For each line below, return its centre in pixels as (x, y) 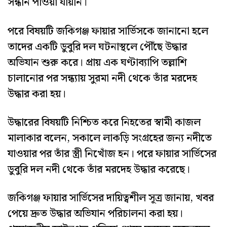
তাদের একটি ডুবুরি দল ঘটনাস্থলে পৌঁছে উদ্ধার (97, 47)
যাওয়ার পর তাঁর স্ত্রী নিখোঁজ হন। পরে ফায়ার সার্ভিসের (112, 154)
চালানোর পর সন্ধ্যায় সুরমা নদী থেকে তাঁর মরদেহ (102, 78)
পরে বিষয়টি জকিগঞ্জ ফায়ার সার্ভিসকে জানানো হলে (108, 31)
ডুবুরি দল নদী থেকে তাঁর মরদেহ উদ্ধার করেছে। (99, 169)
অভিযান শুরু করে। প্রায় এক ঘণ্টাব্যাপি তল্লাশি (97, 63)
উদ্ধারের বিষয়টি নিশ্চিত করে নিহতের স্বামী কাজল (104, 122)
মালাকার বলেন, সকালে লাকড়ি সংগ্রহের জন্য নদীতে (110, 138)
